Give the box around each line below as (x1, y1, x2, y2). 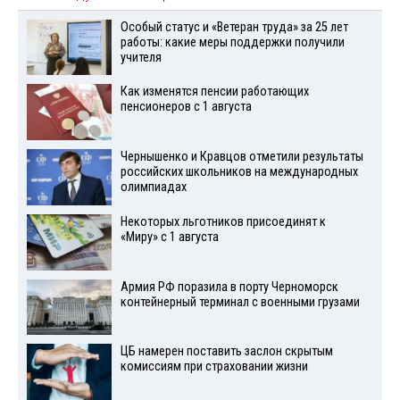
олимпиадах (120, 179, 187, 196)
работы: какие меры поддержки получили (120, 34, 345, 50)
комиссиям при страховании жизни (120, 359, 308, 375)
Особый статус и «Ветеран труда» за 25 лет (120, 19, 348, 35)
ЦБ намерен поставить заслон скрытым (120, 344, 333, 360)
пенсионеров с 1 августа (120, 99, 252, 115)
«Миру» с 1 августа (120, 229, 219, 245)
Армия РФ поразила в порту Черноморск (120, 279, 338, 295)
